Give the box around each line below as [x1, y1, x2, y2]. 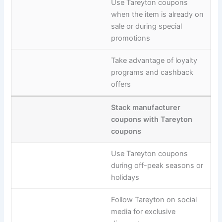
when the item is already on [111, 9, 204, 19]
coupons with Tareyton [111, 114, 192, 124]
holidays [111, 172, 139, 182]
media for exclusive [111, 207, 175, 216]
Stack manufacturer [111, 103, 180, 112]
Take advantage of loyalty [111, 55, 197, 65]
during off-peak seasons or [111, 161, 203, 170]
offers [111, 79, 131, 89]
